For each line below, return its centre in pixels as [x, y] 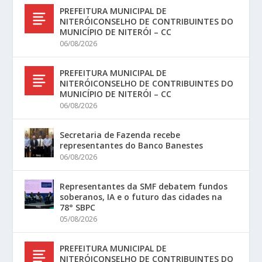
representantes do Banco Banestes [132, 145]
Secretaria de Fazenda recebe [120, 135]
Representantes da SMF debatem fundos [144, 186]
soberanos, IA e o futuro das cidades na [141, 196]
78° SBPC [78, 207]
